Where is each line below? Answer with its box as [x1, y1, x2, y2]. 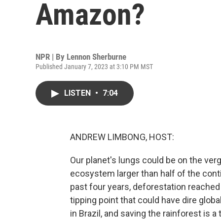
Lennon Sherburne [67, 52, 126, 62]
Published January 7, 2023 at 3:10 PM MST [36, 63, 153, 71]
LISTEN [64, 88, 93, 98]
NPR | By [36, 52, 67, 62]
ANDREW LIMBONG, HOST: [70, 132, 174, 142]
